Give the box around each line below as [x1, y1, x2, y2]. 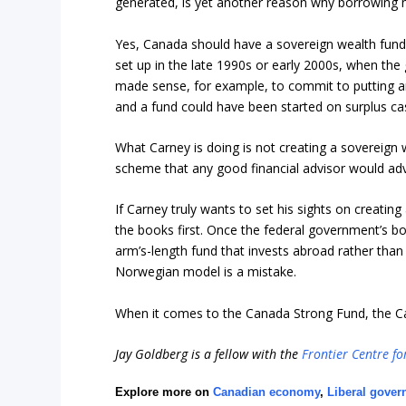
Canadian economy [213, 385, 321, 400]
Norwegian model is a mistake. [115, 263, 297, 281]
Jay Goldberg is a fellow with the [115, 345, 303, 363]
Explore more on [115, 385, 214, 400]
